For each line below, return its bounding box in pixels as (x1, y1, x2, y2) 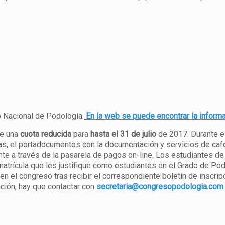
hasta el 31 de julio (90, 129, 157, 139)
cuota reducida (20, 129, 72, 139)
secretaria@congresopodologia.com (96, 182, 224, 191)
